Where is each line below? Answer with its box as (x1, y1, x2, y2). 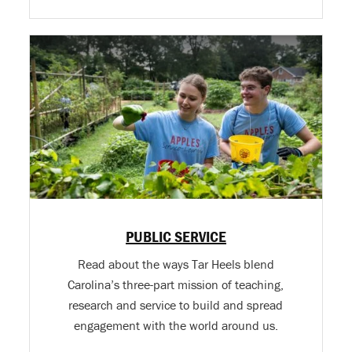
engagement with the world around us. (73, 317, 278, 334)
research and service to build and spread (68, 297, 284, 313)
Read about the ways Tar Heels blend (77, 256, 274, 273)
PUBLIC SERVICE (125, 226, 226, 247)
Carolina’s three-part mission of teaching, (68, 277, 284, 293)
